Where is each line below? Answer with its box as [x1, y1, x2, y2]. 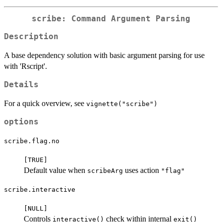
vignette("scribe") [86, 100, 158, 108]
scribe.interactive [4, 186, 75, 194]
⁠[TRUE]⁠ [24, 156, 48, 164]
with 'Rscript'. [4, 62, 47, 71]
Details [4, 80, 39, 90]
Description [4, 32, 58, 42]
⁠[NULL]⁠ [24, 205, 48, 213]
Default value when [24, 166, 87, 175]
